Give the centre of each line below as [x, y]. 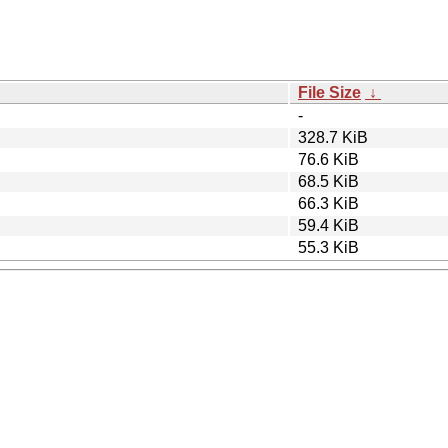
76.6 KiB [328, 159]
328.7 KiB [333, 137]
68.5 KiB [328, 181]
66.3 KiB [328, 203]
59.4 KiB [328, 225]
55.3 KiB [328, 247]
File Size [329, 92]
